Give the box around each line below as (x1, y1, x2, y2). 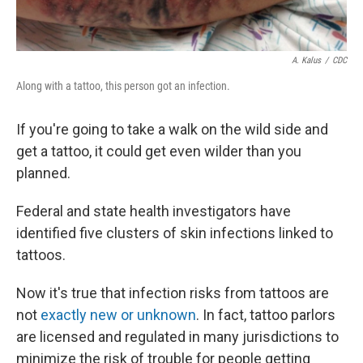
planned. (16, 164, 70, 182)
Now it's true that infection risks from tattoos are (16, 284, 329, 302)
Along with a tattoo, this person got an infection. (16, 79, 230, 93)
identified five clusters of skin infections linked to (16, 224, 333, 242)
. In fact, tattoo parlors (196, 306, 335, 324)
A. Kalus (292, 55, 321, 66)
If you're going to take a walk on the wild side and (16, 121, 328, 139)
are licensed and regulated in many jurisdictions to (16, 328, 339, 346)
